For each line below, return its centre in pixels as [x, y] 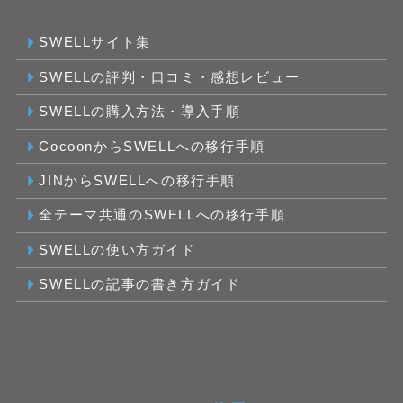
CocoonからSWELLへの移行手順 [152, 146]
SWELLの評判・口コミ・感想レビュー [170, 77]
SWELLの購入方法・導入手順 [140, 112]
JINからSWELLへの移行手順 [138, 181]
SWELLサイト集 [95, 43]
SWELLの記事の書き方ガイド [140, 285]
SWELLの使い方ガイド [117, 250]
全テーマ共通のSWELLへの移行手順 [162, 215]
